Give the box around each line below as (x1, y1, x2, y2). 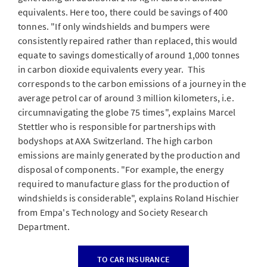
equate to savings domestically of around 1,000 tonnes (18, 49, 240, 61)
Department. (18, 221, 70, 232)
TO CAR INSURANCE (97, 254, 170, 265)
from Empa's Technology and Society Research (18, 206, 208, 218)
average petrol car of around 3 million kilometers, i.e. (18, 92, 234, 104)
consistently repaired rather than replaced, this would (18, 35, 238, 46)
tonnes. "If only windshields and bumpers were (18, 20, 210, 32)
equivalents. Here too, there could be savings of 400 (18, 6, 228, 18)
